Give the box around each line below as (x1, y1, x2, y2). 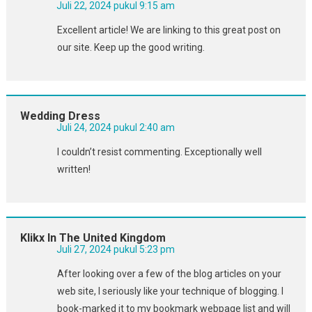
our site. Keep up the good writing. (56, 41, 205, 53)
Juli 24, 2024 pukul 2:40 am (56, 121, 175, 133)
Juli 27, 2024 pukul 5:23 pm (56, 243, 175, 255)
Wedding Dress (19, 109, 100, 123)
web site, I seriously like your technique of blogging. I (56, 285, 283, 297)
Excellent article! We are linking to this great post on (56, 24, 281, 36)
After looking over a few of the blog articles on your (56, 267, 281, 279)
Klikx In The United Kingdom (19, 231, 166, 244)
